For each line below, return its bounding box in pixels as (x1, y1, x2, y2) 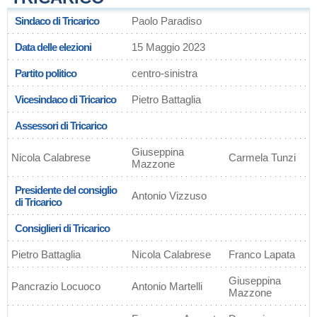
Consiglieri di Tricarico (15, 222, 110, 234)
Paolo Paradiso (132, 15, 202, 27)
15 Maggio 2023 (132, 41, 205, 53)
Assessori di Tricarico (15, 120, 107, 132)
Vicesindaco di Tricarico (15, 93, 116, 105)
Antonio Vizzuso (132, 190, 207, 202)
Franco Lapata (229, 248, 295, 260)
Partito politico (15, 67, 76, 79)
